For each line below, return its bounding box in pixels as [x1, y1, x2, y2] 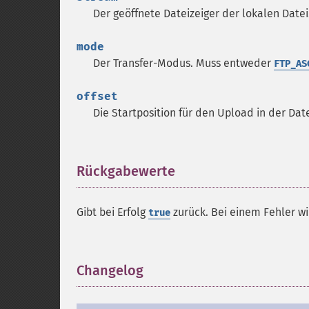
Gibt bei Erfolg [77, 206, 148, 219]
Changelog [77, 262, 143, 279]
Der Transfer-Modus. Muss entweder [93, 57, 274, 70]
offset [77, 90, 118, 103]
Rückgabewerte [77, 163, 175, 179]
